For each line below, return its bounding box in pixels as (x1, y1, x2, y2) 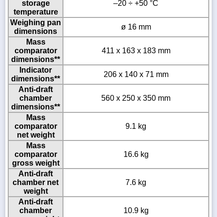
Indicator (19, 66, 52, 75)
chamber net (13, 178, 59, 187)
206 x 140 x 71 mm (103, 70, 169, 79)
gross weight (12, 159, 60, 168)
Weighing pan (10, 18, 61, 27)
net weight (16, 131, 55, 139)
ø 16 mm (121, 23, 151, 31)
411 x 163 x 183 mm (101, 46, 170, 55)
